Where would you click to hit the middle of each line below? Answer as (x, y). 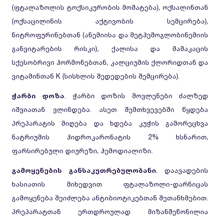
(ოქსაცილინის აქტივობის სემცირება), (110, 21)
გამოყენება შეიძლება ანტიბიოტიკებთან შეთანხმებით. (110, 198)
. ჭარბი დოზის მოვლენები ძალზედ (137, 96)
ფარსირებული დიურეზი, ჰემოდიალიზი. (82, 151)
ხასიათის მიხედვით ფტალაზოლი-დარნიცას (110, 184)
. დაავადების (182, 170)
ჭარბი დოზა (38, 96)
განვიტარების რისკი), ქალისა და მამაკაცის (110, 48)
